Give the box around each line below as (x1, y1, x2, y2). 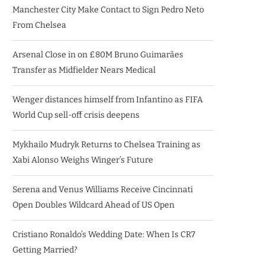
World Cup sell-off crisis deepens (12, 110, 140, 120)
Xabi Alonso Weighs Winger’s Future (12, 155, 153, 165)
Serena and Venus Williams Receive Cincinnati (12, 185, 193, 195)
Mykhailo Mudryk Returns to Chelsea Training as (12, 140, 201, 150)
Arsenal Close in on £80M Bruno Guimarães (12, 50, 183, 60)
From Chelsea (12, 20, 66, 30)
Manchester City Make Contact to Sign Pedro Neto (12, 5, 204, 15)
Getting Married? (12, 245, 77, 255)
